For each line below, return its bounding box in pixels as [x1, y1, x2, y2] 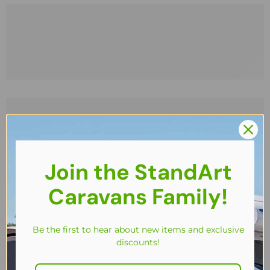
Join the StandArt [44, 157, 232, 186]
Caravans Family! [48, 182, 228, 211]
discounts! [116, 236, 160, 248]
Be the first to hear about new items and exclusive [32, 224, 244, 235]
